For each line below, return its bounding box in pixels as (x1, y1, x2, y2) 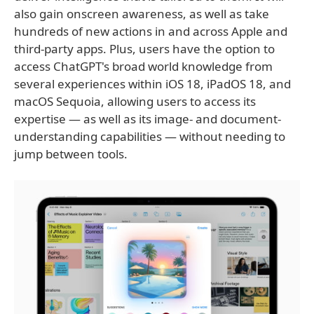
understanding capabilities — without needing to (14, 128, 285, 144)
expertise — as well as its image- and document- (14, 110, 281, 127)
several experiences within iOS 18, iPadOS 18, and (14, 75, 291, 92)
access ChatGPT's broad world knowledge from (14, 57, 273, 74)
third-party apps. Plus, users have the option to (14, 40, 275, 57)
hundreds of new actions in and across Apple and (14, 22, 287, 39)
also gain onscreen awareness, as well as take (14, 5, 269, 22)
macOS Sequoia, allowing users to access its (14, 93, 256, 109)
